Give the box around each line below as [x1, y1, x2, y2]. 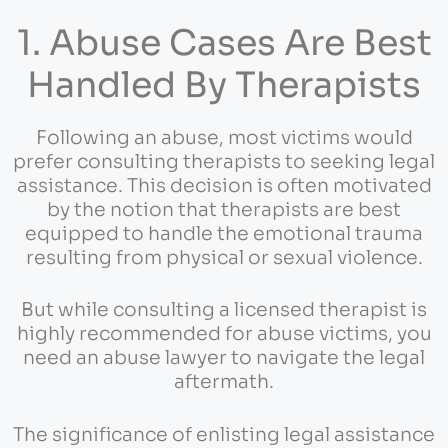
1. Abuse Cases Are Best [16, 20, 432, 65]
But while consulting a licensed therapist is [21, 298, 427, 323]
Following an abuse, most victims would [35, 125, 413, 150]
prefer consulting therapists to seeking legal [13, 149, 435, 174]
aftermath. [174, 370, 274, 395]
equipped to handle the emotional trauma [25, 221, 423, 246]
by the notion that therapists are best [47, 197, 401, 222]
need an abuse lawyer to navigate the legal [23, 346, 425, 371]
